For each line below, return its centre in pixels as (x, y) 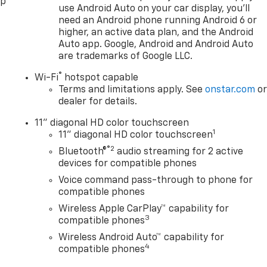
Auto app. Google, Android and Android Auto (156, 44)
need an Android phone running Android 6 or (158, 21)
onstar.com (230, 90)
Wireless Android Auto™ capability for (142, 237)
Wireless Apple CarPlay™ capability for (144, 209)
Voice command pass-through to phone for (156, 180)
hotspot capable (100, 78)
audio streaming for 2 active (179, 152)
